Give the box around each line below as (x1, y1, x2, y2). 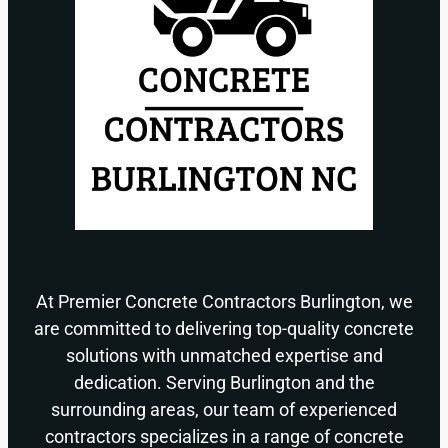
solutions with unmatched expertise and (65, 344, 383, 366)
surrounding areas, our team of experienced (51, 398, 397, 420)
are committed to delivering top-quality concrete (34, 317, 414, 339)
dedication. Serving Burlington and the (73, 371, 375, 393)
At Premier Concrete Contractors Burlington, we (35, 290, 413, 312)
